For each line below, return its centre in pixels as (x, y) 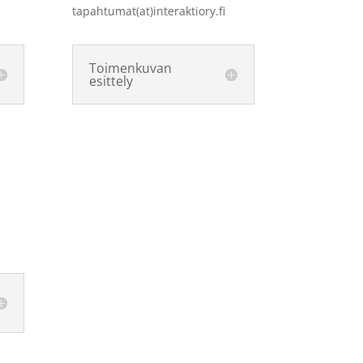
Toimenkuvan (131, 68)
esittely (111, 81)
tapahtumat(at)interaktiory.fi (149, 11)
